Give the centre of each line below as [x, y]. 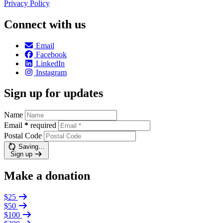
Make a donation [47, 176]
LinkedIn [50, 63]
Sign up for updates [54, 93]
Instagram [51, 72]
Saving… [31, 147]
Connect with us [45, 24]
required [43, 125]
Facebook [51, 54]
